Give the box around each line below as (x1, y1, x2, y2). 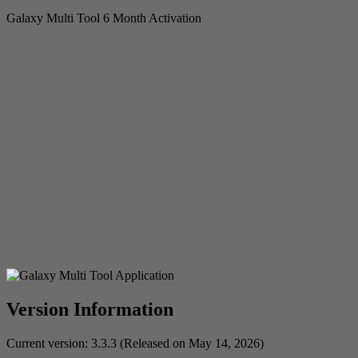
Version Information (6, 298, 173, 320)
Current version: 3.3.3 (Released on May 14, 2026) (6, 336, 264, 350)
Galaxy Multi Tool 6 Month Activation (6, 10, 201, 25)
